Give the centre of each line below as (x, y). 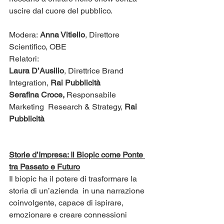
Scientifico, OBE (38, 46)
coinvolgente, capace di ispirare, (67, 202)
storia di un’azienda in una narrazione (78, 190)
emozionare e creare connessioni (69, 214)
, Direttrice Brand (95, 70)
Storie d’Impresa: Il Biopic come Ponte (77, 154)
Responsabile (91, 94)
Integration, (29, 82)
